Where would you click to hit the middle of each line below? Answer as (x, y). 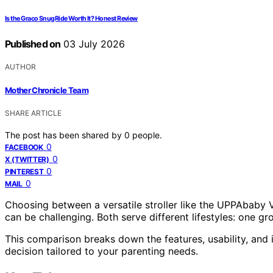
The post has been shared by (65, 135)
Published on (33, 44)
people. (147, 135)
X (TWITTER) (27, 159)
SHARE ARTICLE (33, 113)
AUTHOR (20, 67)
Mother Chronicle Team (47, 90)
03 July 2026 (93, 44)
